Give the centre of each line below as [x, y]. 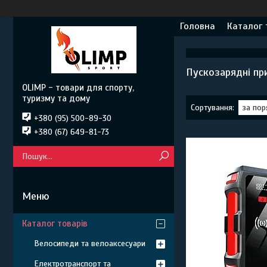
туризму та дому [56, 98]
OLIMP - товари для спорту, [78, 88]
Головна [198, 26]
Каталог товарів [55, 223]
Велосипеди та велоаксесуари [90, 243]
